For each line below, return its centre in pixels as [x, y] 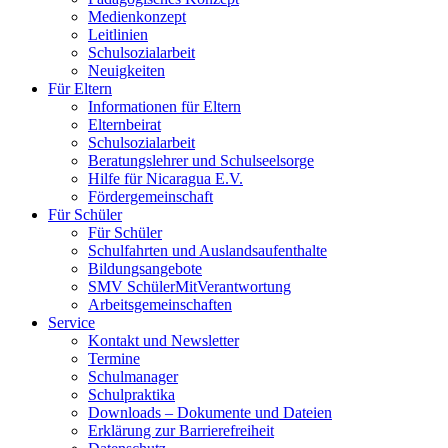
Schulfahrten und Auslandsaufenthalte [207, 250]
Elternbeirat [124, 124]
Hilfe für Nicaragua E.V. [165, 178]
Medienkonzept [137, 16]
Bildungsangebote [145, 268]
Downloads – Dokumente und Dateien [210, 412]
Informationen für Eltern [164, 106]
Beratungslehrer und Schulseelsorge [201, 160]
